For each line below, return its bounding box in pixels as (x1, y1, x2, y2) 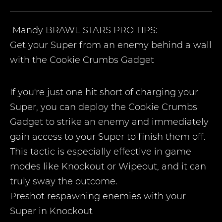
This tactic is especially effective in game (10, 146, 191, 157)
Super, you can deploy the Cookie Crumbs (10, 102, 197, 112)
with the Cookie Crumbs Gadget (10, 55, 154, 65)
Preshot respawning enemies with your (10, 191, 186, 202)
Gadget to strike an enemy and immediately (10, 116, 209, 127)
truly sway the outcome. (10, 176, 117, 187)
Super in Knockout (10, 206, 93, 217)
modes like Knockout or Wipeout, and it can (10, 161, 206, 172)
